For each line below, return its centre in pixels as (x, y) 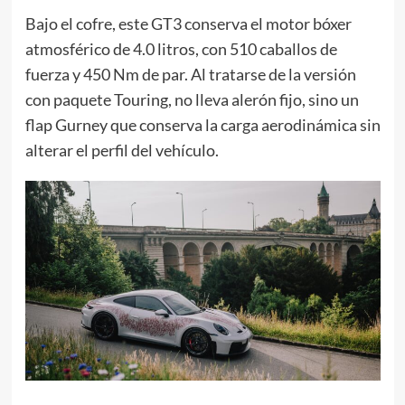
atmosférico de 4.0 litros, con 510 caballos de (181, 48)
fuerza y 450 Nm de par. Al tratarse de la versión (190, 74)
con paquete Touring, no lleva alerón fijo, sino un (192, 99)
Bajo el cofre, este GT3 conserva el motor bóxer (188, 23)
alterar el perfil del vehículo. (122, 150)
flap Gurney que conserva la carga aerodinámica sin (202, 124)
